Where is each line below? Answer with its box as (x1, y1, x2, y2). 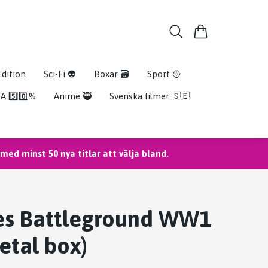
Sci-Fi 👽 (43, 68, 76, 79)
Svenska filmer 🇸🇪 (109, 90, 190, 101)
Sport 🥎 (147, 68, 181, 79)
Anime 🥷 (53, 90, 92, 101)
